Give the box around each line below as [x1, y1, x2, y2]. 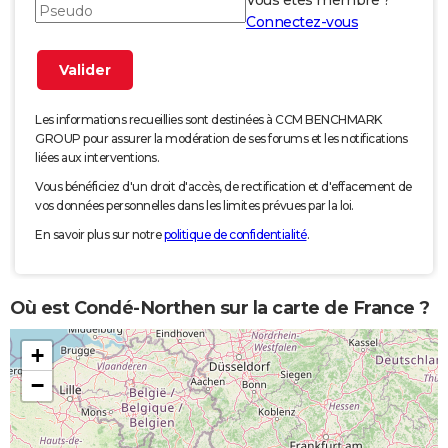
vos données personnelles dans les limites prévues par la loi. [35, 198, 354, 214]
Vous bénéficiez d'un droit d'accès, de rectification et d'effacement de [35, 179, 412, 195]
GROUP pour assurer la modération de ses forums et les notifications [35, 131, 408, 147]
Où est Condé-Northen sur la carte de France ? [10, 296, 430, 319]
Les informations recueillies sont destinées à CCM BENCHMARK [35, 112, 382, 128]
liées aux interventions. [35, 150, 159, 166]
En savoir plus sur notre [35, 227, 164, 243]
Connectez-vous [246, 13, 358, 32]
